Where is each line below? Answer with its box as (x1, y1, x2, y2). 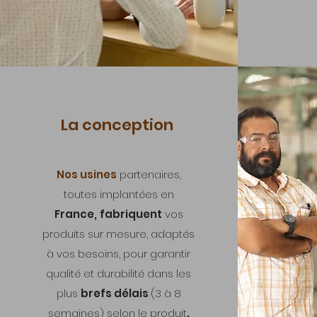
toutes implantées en (63, 187, 174, 202)
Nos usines (56, 167, 117, 182)
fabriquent (99, 207, 162, 221)
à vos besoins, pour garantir (47, 246, 190, 261)
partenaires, (116, 167, 181, 182)
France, (54, 207, 97, 221)
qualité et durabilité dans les (46, 266, 191, 281)
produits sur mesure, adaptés (42, 226, 195, 241)
